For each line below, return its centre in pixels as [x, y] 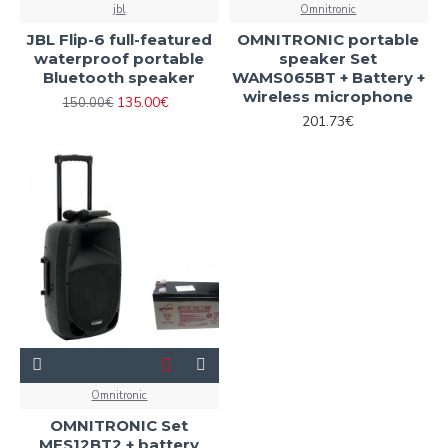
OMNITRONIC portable [328, 39]
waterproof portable [119, 58]
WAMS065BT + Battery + [328, 77]
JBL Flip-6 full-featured [119, 39]
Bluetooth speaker [119, 77]
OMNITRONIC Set [119, 425]
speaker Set [328, 58]
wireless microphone [328, 96]
